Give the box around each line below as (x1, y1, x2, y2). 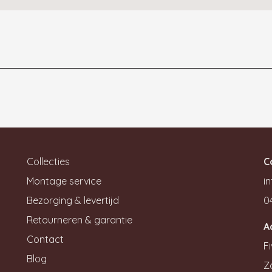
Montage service (27, 175, 101, 187)
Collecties (27, 155, 70, 168)
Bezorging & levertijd (27, 194, 119, 206)
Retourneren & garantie (27, 214, 132, 226)
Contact (27, 233, 64, 245)
